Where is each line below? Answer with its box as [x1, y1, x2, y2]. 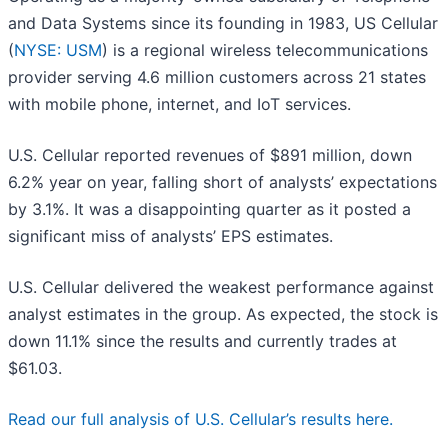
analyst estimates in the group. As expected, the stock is [8, 304, 438, 325]
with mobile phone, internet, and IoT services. [8, 94, 351, 115]
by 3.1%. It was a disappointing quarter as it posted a [8, 199, 411, 220]
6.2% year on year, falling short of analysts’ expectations [8, 172, 437, 193]
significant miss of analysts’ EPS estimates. [8, 226, 333, 247]
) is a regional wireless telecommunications [102, 40, 428, 61]
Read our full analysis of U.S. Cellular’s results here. [8, 409, 393, 430]
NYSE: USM [14, 40, 102, 61]
